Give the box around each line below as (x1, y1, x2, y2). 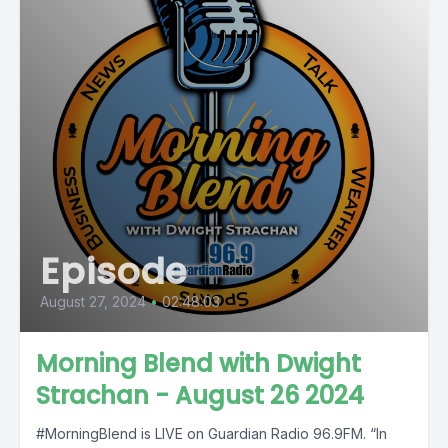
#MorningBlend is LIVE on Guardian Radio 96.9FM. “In (36, 425, 387, 442)
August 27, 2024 (40, 293, 146, 310)
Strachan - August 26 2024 (36, 379, 364, 412)
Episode (40, 246, 189, 297)
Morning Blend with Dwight (36, 347, 361, 380)
